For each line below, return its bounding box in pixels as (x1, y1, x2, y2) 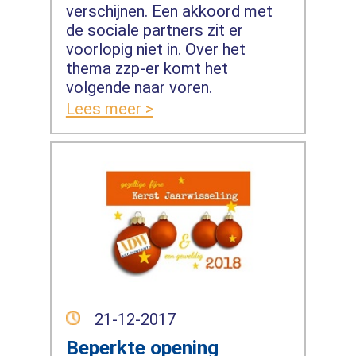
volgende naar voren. (65, 77, 212, 97)
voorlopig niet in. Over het (65, 39, 246, 59)
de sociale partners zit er (65, 20, 243, 40)
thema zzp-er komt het (65, 58, 228, 78)
